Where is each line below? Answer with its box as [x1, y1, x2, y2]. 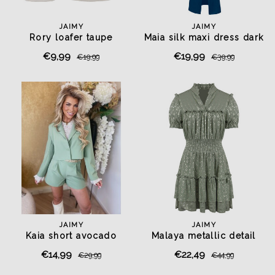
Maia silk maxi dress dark [144, 33, 264, 42]
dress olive [177, 243, 231, 253]
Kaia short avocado [25, 231, 117, 241]
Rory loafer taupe [29, 33, 113, 42]
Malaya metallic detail [152, 231, 256, 241]
